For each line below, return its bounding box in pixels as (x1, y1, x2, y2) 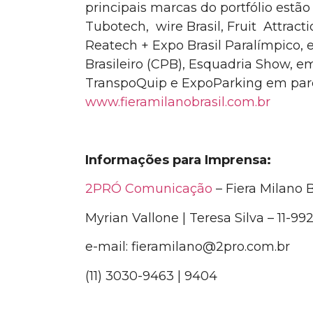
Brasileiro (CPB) (85, 57, 182, 73)
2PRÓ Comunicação (85, 181, 212, 197)
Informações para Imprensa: (85, 152, 271, 168)
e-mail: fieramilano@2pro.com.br (85, 239, 290, 255)
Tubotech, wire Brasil (85, 19, 221, 35)
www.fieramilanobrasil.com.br (85, 94, 270, 110)
